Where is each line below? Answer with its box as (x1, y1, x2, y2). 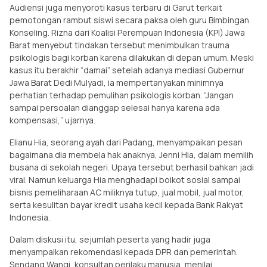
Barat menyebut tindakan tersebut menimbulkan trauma (10, 39, 229, 51)
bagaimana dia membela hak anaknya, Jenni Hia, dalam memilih (10, 148, 253, 160)
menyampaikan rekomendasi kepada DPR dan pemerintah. (10, 246, 238, 257)
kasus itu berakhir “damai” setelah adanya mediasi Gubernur (10, 64, 244, 76)
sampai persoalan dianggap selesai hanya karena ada (10, 101, 220, 113)
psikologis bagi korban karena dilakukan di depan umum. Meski (10, 51, 254, 63)
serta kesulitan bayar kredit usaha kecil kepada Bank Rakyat (10, 198, 243, 210)
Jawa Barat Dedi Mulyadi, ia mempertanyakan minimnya (10, 76, 223, 88)
